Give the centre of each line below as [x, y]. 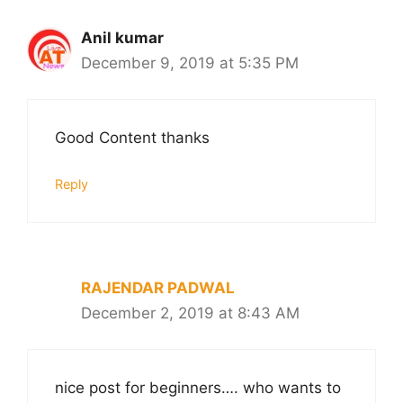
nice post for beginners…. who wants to [198, 388]
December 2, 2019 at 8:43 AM [190, 313]
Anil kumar [122, 37]
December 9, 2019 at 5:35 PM [190, 63]
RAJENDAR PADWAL [158, 287]
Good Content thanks [132, 138]
